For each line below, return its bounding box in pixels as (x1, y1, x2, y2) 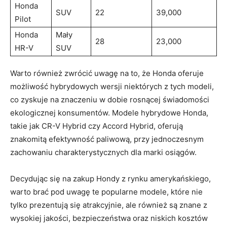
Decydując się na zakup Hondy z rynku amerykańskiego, (10, 173, 211, 183)
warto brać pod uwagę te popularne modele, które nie (10, 186, 203, 197)
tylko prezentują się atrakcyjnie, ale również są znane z (10, 200, 207, 210)
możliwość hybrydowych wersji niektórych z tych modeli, (10, 81, 214, 91)
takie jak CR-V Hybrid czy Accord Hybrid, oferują (10, 121, 183, 131)
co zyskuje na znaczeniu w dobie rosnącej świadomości (10, 94, 209, 104)
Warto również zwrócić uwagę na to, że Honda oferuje (10, 68, 204, 78)
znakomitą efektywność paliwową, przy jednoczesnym (10, 134, 204, 144)
